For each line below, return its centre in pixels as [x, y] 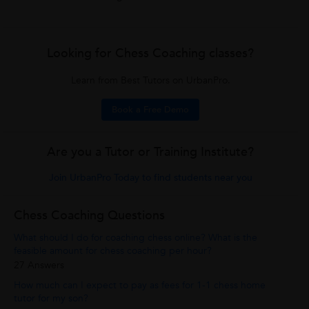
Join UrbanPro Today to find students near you [150, 178]
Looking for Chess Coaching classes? [151, 54]
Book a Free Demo [151, 110]
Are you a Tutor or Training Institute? [151, 152]
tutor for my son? [51, 299]
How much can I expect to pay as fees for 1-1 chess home [140, 286]
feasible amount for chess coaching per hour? [113, 251]
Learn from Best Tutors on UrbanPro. [150, 81]
